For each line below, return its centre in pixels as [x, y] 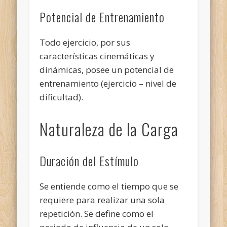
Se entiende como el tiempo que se [109, 186]
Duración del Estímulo [89, 160]
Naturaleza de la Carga [109, 129]
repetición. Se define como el [97, 213]
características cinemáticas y [97, 56]
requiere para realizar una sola [102, 200]
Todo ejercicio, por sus [85, 42]
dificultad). [62, 97]
